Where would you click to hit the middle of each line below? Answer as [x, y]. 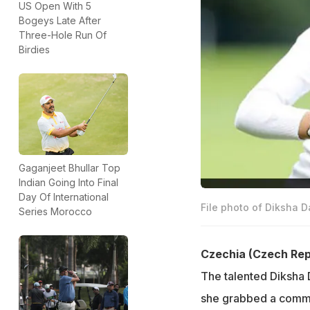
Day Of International [64, 197]
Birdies [34, 50]
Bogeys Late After [60, 21]
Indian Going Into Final [69, 183]
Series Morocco [55, 212]
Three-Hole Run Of [63, 35]
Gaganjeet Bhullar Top [70, 168]
